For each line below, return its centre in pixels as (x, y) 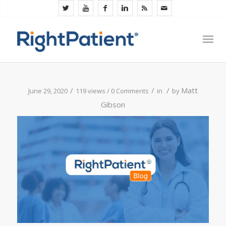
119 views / (93, 91)
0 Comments (130, 91)
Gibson (113, 104)
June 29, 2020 (48, 91)
